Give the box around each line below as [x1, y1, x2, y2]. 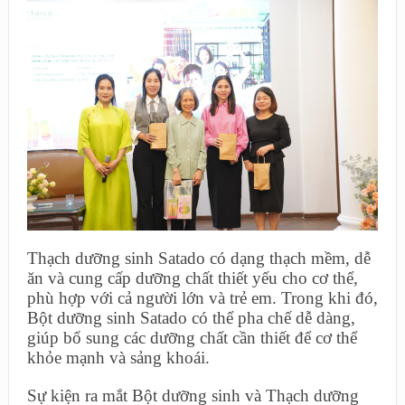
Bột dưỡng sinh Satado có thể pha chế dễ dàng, [26, 307, 355, 327]
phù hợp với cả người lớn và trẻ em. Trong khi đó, [26, 287, 378, 307]
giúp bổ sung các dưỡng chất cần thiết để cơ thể [26, 327, 357, 347]
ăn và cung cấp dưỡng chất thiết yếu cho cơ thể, [26, 268, 358, 287]
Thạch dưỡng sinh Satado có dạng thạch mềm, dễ [26, 248, 371, 268]
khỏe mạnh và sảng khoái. [26, 347, 210, 367]
